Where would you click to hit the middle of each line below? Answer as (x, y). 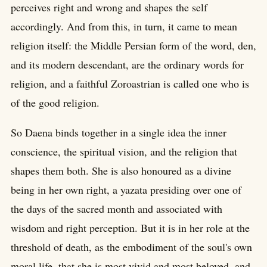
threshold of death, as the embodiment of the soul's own (131, 246)
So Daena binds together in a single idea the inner (119, 132)
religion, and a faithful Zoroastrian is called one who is (130, 83)
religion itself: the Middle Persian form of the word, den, (133, 45)
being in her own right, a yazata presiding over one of (126, 189)
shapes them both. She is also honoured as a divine (121, 170)
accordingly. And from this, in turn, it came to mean (124, 26)
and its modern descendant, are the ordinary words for (127, 64)
